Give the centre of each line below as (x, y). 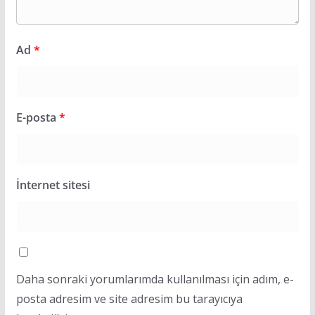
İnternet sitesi (53, 185)
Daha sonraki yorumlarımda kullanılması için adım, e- (155, 279)
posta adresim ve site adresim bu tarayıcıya (129, 298)
